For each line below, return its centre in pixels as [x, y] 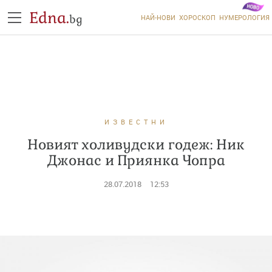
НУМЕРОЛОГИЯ [244, 17]
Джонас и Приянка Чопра [136, 160]
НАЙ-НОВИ [158, 17]
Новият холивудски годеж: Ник [136, 144]
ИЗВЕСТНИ [136, 122]
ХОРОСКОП [197, 17]
